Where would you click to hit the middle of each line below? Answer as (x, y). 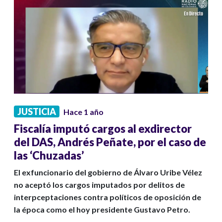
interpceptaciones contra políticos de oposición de (108, 197)
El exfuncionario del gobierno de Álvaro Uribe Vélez (108, 172)
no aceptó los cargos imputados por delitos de (99, 185)
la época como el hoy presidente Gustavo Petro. (102, 210)
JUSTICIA (37, 112)
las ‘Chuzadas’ (49, 156)
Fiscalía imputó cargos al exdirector (103, 129)
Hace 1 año (83, 112)
